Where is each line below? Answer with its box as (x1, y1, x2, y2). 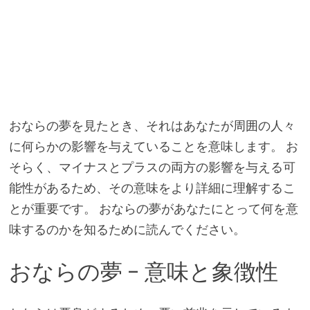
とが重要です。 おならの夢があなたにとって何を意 (8, 200, 298, 217)
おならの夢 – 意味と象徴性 (8, 258, 278, 285)
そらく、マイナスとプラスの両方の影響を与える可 (8, 158, 295, 175)
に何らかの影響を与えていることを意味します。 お (8, 138, 298, 154)
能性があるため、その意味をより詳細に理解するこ (8, 179, 295, 196)
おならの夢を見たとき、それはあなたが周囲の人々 (8, 117, 295, 134)
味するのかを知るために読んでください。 (8, 221, 246, 237)
